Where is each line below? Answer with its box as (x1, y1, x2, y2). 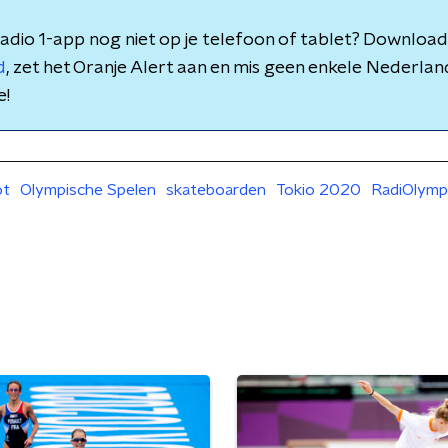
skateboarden (166, 182, 266, 198)
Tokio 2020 (276, 182, 361, 198)
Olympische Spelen (20, 182, 156, 198)
